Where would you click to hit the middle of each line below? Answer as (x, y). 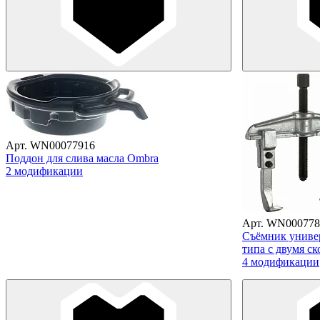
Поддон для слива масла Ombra (82, 158)
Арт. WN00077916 (50, 145)
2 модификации (44, 171)
